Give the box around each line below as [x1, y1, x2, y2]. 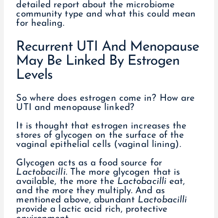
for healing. [16, 19, 64, 29]
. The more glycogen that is [65, 168, 181, 178]
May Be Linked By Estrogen [16, 54, 180, 69]
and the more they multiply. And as [16, 186, 165, 196]
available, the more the [16, 177, 117, 187]
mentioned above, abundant [16, 196, 138, 205]
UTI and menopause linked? [16, 103, 134, 113]
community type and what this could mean [16, 10, 196, 19]
